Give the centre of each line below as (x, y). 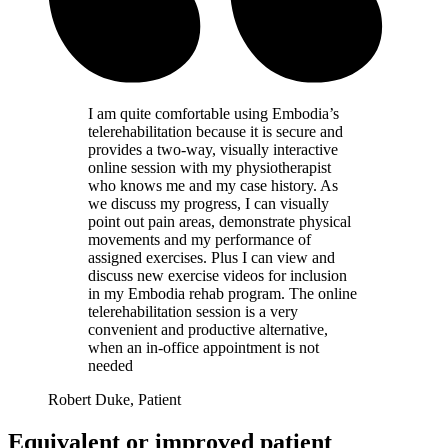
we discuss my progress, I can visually (208, 203)
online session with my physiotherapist (209, 167)
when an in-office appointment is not (203, 347)
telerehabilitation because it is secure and (215, 131)
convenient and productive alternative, (208, 329)
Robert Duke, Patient (114, 399)
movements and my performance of (199, 239)
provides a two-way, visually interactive (213, 149)
